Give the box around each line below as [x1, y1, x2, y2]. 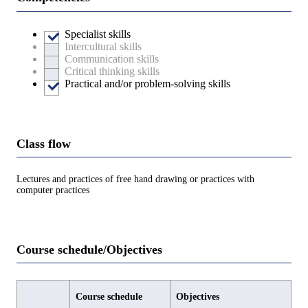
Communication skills [65, 52, 159, 65]
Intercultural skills [65, 40, 142, 52]
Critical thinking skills [65, 65, 159, 77]
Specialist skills [65, 27, 131, 40]
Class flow [16, 136, 71, 151]
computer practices [16, 184, 89, 195]
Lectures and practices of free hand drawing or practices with [16, 173, 254, 184]
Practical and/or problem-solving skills [65, 77, 230, 89]
